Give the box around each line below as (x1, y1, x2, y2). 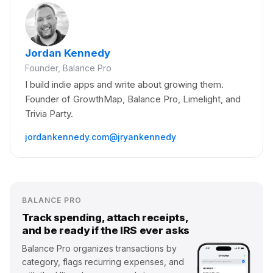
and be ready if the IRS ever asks (22, 224, 190, 237)
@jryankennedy (109, 132, 176, 143)
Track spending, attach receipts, (22, 211, 188, 224)
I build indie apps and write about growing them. (25, 79, 224, 91)
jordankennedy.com (25, 132, 109, 143)
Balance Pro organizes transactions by (22, 243, 177, 254)
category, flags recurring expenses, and (22, 257, 184, 268)
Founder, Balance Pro (25, 63, 112, 74)
